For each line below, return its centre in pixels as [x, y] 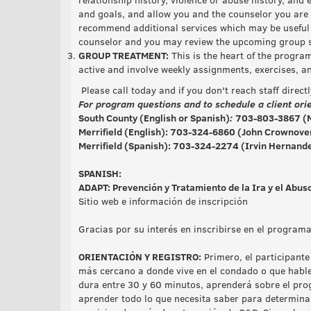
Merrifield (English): [124, 132]
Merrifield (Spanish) [123, 145]
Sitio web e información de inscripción [163, 201]
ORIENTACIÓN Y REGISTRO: [140, 257]
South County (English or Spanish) [154, 118]
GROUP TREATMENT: [124, 55]
